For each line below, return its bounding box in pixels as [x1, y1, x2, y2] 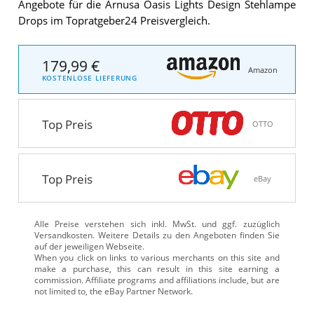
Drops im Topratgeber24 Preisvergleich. [18, 13, 210, 27]
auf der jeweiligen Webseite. [34, 240, 144, 252]
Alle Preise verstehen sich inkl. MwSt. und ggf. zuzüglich [34, 218, 280, 229]
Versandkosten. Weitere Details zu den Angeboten [34, 229, 237, 240]
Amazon [247, 64, 278, 75]
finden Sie [236, 229, 280, 240]
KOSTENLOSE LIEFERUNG [41, 73, 138, 83]
